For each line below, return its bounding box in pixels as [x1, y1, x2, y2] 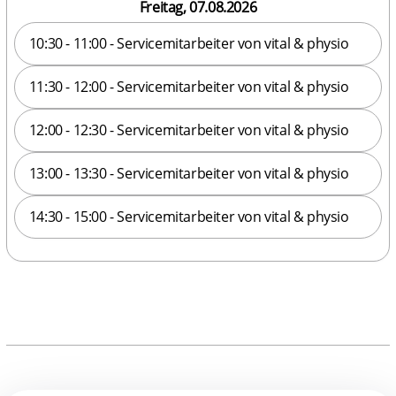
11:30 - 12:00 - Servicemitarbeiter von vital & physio [28, 76, 349, 96]
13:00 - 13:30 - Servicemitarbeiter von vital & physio [28, 163, 349, 183]
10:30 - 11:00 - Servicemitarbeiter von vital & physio [28, 33, 349, 53]
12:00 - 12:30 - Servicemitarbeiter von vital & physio [28, 119, 349, 140]
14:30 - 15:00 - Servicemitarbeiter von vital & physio [28, 206, 349, 226]
